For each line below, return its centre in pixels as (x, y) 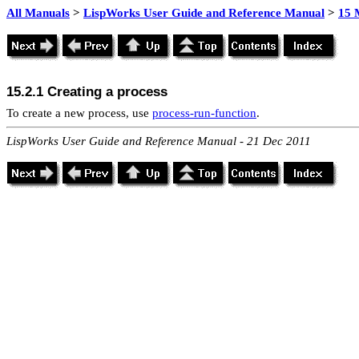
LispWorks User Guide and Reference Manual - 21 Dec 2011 (159, 141)
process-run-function (204, 113)
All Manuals (38, 13)
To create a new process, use (79, 113)
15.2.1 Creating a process (87, 91)
